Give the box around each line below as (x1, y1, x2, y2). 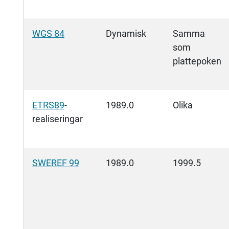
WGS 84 (32, 28, 64, 39)
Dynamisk (106, 28, 146, 39)
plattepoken (173, 56, 221, 67)
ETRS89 (32, 100, 64, 111)
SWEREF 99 (32, 157, 79, 169)
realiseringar (32, 113, 83, 125)
